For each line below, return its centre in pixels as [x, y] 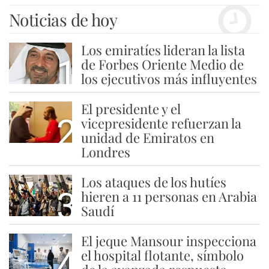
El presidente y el [131, 109]
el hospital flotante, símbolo [162, 255]
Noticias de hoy [63, 20]
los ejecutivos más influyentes [169, 79]
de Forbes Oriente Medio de [162, 65]
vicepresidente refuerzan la [161, 123]
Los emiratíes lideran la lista [163, 50]
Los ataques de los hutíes [153, 182]
